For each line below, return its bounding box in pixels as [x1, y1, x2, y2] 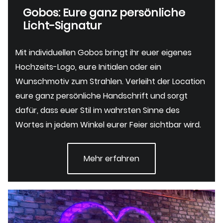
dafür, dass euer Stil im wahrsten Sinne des [15, 105, 180, 116]
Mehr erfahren [84, 153, 139, 165]
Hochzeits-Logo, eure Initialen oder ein [15, 61, 161, 73]
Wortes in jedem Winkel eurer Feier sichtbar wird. [15, 119, 201, 131]
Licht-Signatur [23, 18, 102, 34]
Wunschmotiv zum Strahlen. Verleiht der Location [15, 76, 205, 88]
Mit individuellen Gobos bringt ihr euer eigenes [15, 47, 192, 59]
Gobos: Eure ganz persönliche [23, 5, 185, 21]
